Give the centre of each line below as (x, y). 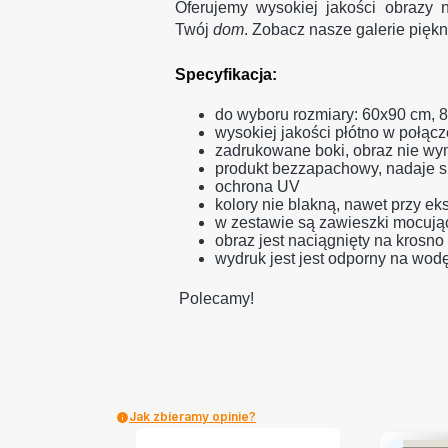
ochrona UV (257, 187)
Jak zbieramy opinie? (192, 417)
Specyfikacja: (225, 75)
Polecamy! (214, 299)
